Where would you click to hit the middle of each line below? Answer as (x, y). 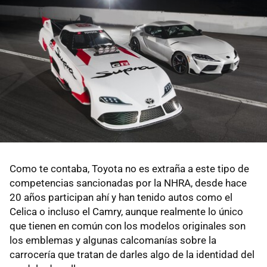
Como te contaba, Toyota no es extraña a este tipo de (129, 169)
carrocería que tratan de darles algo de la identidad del (132, 255)
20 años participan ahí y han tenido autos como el (121, 198)
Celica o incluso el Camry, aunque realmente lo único (126, 212)
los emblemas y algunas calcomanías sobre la (113, 240)
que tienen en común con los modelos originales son (128, 226)
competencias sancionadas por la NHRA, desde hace (128, 183)
